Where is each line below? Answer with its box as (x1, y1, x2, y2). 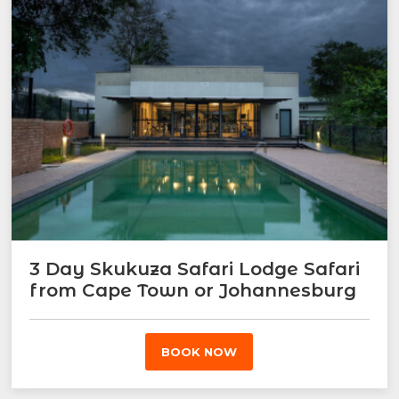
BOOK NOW (161, 345, 238, 360)
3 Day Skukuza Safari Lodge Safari (29, 258, 361, 281)
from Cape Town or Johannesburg (29, 280, 357, 302)
